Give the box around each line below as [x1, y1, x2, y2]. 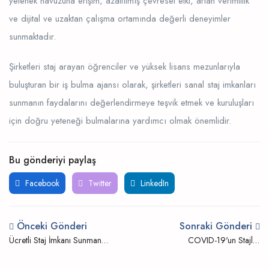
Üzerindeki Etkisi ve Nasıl [175, 247, 260, 259]
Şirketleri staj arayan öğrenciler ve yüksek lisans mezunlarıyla [9, 59, 240, 73]
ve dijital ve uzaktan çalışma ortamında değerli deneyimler [9, 11, 231, 25]
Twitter [86, 177, 112, 189]
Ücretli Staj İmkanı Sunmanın [9, 234, 107, 246]
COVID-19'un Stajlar [188, 234, 260, 246]
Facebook [23, 177, 59, 189]
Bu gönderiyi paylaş [9, 153, 96, 167]
